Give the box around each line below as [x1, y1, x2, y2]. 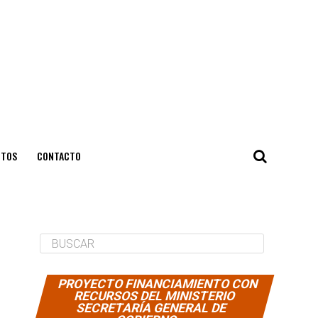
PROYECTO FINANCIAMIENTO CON [56, 277, 261, 291]
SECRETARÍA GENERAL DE [75, 301, 229, 315]
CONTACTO [36, 148, 81, 163]
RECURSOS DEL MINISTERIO [72, 289, 238, 303]
